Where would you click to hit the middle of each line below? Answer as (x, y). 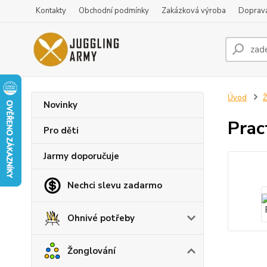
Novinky (60, 105)
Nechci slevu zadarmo (115, 185)
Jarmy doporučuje (81, 156)
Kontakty (51, 11)
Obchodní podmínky (114, 11)
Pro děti (61, 131)
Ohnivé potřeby (101, 218)
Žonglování (91, 251)
